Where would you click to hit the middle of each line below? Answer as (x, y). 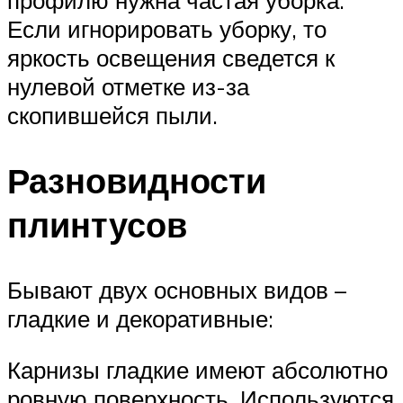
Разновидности (137, 180)
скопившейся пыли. (112, 115)
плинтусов (97, 224)
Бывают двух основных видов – (177, 289)
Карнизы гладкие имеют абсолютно (197, 370)
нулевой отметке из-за (128, 86)
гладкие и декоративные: (140, 318)
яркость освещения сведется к (171, 57)
